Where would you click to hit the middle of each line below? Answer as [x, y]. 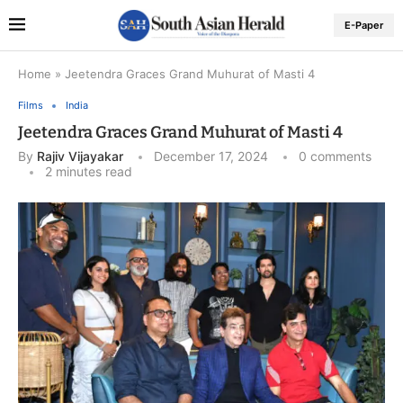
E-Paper [364, 26]
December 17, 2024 [211, 157]
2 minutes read [89, 172]
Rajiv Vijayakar [80, 157]
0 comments [335, 157]
